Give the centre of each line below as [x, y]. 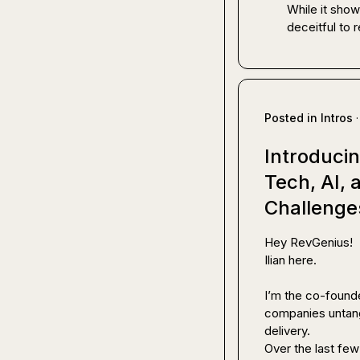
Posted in [292, 118]
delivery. [287, 331]
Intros [337, 118]
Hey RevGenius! [309, 242]
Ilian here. [290, 260]
